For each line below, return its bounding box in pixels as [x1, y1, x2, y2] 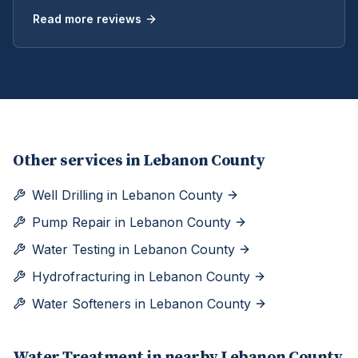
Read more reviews [33, 12, 141, 26]
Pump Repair [32, 214, 111, 230]
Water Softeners [32, 296, 131, 312]
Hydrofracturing [32, 268, 130, 284]
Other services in [13, 151, 143, 171]
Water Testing [32, 241, 115, 257]
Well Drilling [32, 187, 103, 203]
